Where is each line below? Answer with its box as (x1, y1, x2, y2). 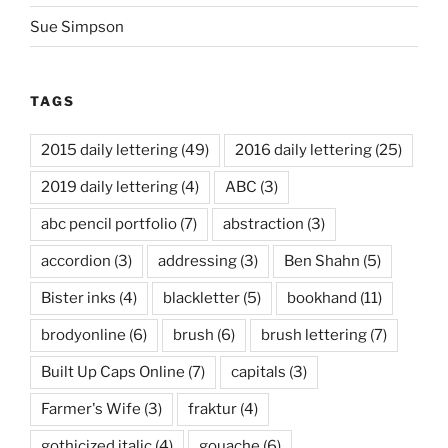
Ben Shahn (284, 251, 360, 270)
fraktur (188, 399, 237, 418)
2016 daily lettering (235, 140, 372, 159)
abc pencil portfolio (41, 214, 177, 233)
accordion (41, 251, 111, 270)
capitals (231, 362, 286, 381)
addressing (158, 251, 237, 270)
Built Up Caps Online (41, 362, 185, 381)
